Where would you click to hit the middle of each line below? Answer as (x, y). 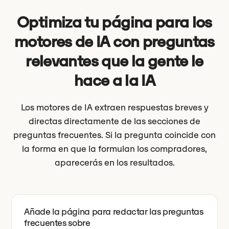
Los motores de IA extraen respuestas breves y (114, 107)
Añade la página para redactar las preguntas (114, 212)
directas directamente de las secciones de (114, 121)
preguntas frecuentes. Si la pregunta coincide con (114, 135)
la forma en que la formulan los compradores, (114, 149)
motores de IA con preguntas (114, 42)
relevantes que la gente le (114, 61)
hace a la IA (114, 81)
